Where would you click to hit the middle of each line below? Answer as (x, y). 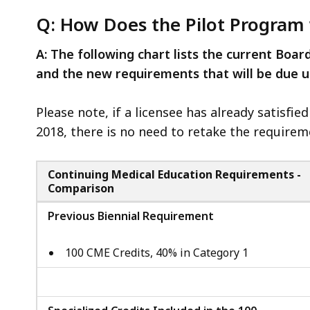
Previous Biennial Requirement (131, 216)
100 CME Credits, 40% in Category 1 (157, 252)
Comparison (81, 188)
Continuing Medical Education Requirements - (174, 174)
